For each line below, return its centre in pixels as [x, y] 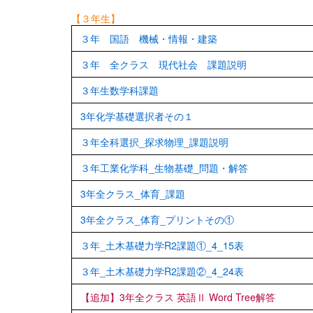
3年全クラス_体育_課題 [133, 193]
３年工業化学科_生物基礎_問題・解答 [164, 167]
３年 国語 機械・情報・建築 [149, 38]
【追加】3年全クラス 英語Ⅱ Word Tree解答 [178, 297]
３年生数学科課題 [119, 90]
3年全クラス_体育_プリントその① [157, 219]
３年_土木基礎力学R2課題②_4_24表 [162, 271]
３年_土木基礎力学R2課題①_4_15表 [162, 245]
